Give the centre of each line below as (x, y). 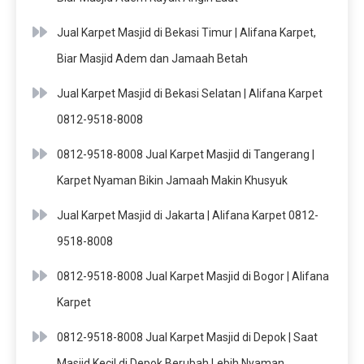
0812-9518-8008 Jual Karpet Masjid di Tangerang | (186, 154)
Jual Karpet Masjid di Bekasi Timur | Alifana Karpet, (186, 32)
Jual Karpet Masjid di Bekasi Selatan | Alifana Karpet (190, 93)
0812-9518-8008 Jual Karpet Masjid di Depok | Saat (187, 337)
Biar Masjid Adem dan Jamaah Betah (152, 58)
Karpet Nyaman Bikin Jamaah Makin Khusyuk (172, 180)
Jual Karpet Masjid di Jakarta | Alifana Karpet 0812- (188, 215)
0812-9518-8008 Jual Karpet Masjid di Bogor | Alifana (193, 276)
